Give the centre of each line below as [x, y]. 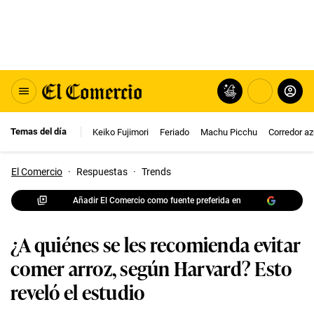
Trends [156, 172]
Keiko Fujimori [121, 132]
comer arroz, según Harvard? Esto [151, 267]
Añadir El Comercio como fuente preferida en [157, 200]
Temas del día [39, 131]
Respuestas [102, 172]
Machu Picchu [229, 132]
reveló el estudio [78, 291]
